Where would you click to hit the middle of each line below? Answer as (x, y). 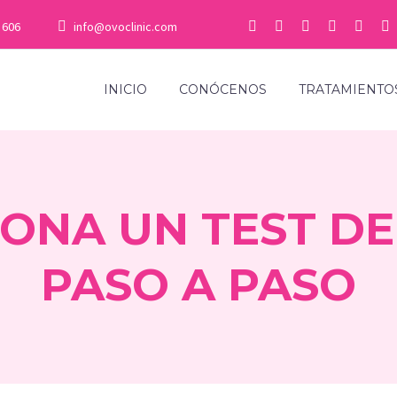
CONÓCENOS (223, 90)
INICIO (125, 90)
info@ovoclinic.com (126, 27)
